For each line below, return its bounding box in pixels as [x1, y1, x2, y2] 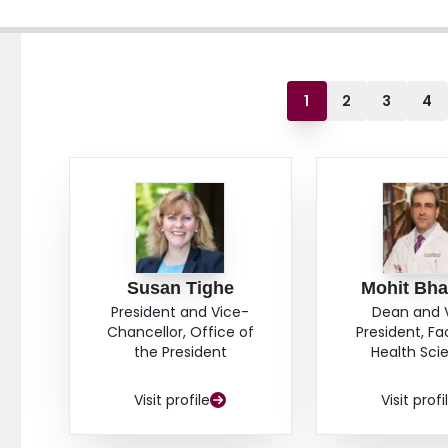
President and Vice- [111, 302, 250, 323]
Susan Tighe [126, 278, 234, 299]
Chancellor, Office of [106, 322, 254, 343]
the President [133, 342, 227, 363]
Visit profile [134, 390, 211, 411]
